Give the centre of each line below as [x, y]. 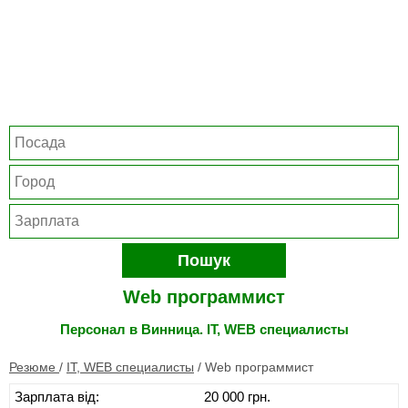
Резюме [34, 367]
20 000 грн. [237, 397]
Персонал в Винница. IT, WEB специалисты [204, 329]
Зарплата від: [57, 397]
